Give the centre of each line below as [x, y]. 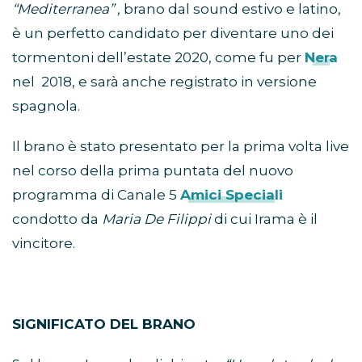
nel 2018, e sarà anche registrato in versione [164, 82]
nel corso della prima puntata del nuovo [153, 171]
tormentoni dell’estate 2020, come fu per [158, 58]
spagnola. [46, 106]
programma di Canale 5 [96, 195]
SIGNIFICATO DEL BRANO [104, 324]
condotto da [57, 219]
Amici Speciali [232, 195]
